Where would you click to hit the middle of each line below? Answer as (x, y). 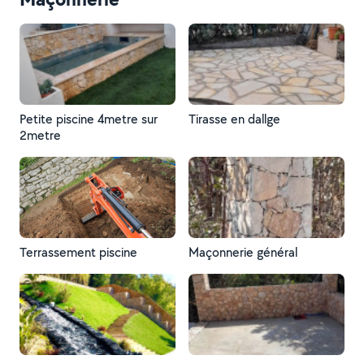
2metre (40, 135)
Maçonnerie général (243, 252)
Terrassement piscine (78, 252)
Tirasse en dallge (234, 119)
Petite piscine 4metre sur (58, 119)
